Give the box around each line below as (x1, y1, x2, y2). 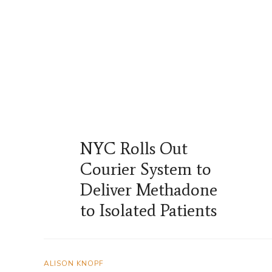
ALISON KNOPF (44, 259, 104, 269)
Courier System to (80, 158, 211, 180)
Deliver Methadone (80, 179, 217, 200)
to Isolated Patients (80, 200, 217, 221)
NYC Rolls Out (80, 138, 188, 159)
